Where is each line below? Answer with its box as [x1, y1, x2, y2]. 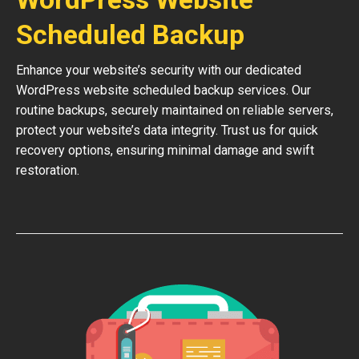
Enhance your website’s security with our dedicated [16, 63, 301, 78]
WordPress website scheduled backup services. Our [16, 83, 311, 98]
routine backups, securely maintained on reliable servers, [16, 103, 333, 118]
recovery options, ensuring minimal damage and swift [16, 143, 314, 158]
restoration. [16, 163, 79, 178]
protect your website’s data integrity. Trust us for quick [16, 123, 318, 138]
